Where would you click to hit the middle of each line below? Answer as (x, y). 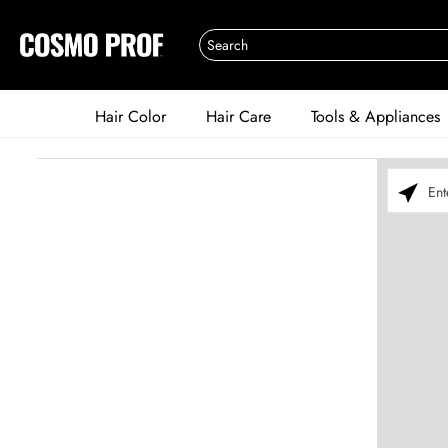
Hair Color (130, 116)
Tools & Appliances (375, 116)
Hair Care (238, 116)
